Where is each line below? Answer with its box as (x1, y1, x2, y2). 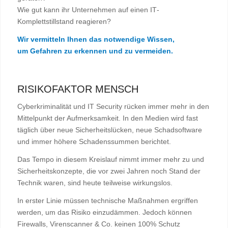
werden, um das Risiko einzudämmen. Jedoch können (17, 208, 192, 216)
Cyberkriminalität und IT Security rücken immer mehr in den (17, 102, 209, 110)
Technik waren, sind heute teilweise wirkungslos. (17, 178, 173, 187)
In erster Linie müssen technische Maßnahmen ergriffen (17, 196, 198, 205)
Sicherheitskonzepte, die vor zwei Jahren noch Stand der (17, 166, 201, 175)
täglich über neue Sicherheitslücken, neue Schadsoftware (17, 125, 202, 134)
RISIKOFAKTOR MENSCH (17, 83, 138, 95)
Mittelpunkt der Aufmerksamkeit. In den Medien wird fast (17, 113, 198, 122)
